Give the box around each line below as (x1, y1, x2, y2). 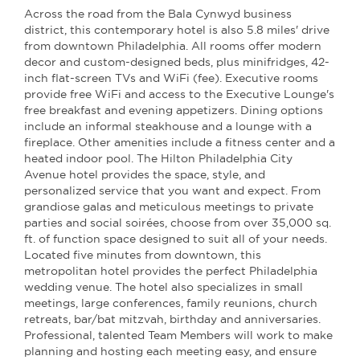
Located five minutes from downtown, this (24, 248, 261, 261)
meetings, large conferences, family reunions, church (24, 297, 317, 309)
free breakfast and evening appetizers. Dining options (24, 104, 323, 117)
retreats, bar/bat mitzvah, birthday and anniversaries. (24, 313, 321, 325)
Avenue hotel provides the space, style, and (24, 168, 265, 181)
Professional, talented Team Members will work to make (24, 329, 333, 342)
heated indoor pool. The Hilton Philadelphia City (24, 152, 292, 165)
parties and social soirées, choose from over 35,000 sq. (24, 216, 331, 229)
